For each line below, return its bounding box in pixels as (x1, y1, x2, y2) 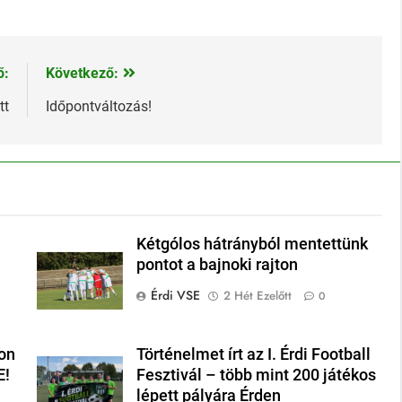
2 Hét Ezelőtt (223, 287, 293, 305)
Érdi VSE (151, 286, 201, 305)
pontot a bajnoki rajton (136, 256, 299, 275)
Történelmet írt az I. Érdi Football (136, 345, 371, 364)
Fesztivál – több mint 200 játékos (136, 366, 377, 385)
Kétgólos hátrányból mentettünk (136, 235, 369, 254)
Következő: (46, 65, 118, 83)
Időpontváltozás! (46, 98, 152, 116)
